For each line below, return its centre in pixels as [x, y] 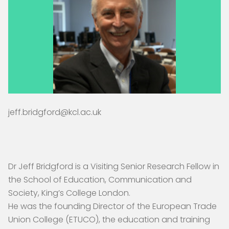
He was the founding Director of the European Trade [112, 206]
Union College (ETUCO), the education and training [109, 219]
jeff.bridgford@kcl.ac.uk [55, 112]
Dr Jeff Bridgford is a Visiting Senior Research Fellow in [114, 166]
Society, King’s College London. [69, 193]
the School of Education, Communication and [100, 179]
